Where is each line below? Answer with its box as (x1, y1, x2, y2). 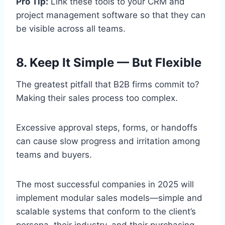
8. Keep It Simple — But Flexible (16, 55, 201, 70)
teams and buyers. (16, 149, 92, 160)
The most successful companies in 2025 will (16, 179, 194, 189)
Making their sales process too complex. (16, 92, 178, 103)
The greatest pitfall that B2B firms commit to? (16, 79, 199, 89)
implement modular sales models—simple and (16, 192, 202, 203)
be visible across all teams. (16, 23, 126, 34)
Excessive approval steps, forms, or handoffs (16, 122, 197, 133)
